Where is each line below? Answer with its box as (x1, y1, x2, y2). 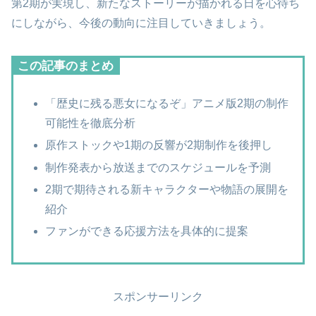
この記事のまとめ (18, 59, 114, 73)
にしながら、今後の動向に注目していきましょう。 (11, 17, 271, 30)
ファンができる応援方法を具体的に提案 (45, 224, 249, 237)
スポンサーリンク (113, 291, 203, 303)
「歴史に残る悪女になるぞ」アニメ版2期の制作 (45, 97, 289, 110)
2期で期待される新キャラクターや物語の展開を (45, 183, 289, 195)
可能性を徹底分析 (45, 117, 136, 130)
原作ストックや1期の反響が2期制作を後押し (45, 139, 273, 152)
